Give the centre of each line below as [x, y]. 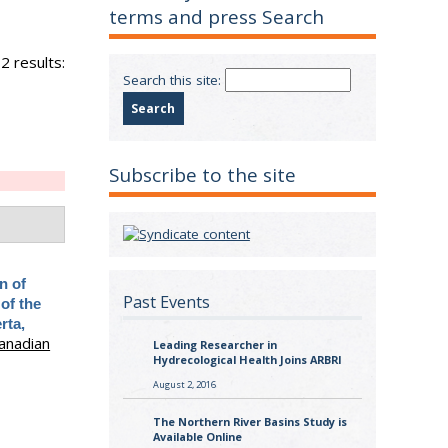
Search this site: [173, 79]
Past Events [166, 301]
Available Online [197, 437]
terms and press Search [217, 17]
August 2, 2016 [184, 384]
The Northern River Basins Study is [249, 422]
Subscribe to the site [203, 175]
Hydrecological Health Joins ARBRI [247, 360]
